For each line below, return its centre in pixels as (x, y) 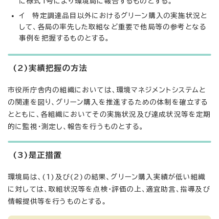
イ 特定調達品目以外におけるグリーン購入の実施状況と (113, 16)
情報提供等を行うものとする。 (57, 201)
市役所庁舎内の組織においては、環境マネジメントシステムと (107, 90)
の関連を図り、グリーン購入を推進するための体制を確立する (108, 102)
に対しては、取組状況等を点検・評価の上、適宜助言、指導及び (109, 189)
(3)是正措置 (38, 155)
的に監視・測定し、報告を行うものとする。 (76, 127)
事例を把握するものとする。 (65, 38)
